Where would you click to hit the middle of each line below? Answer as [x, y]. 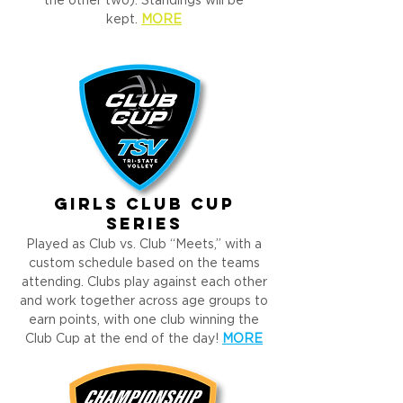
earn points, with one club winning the [144, 320]
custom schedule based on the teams [144, 264]
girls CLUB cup [144, 206]
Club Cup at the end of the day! [124, 339]
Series [144, 225]
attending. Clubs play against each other [144, 282]
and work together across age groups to [144, 301]
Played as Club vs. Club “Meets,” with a [144, 245]
